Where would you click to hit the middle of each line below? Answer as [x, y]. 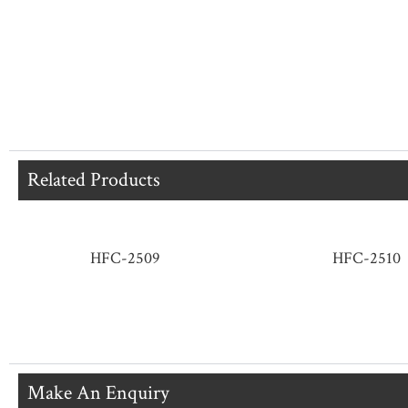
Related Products [94, 179]
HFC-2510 [366, 259]
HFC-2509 [125, 259]
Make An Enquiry [98, 393]
